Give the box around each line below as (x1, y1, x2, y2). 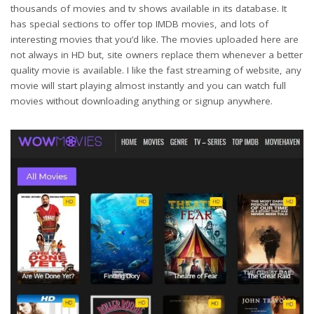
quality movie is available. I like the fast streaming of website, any (11, 63, 301, 76)
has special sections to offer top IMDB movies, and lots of (11, 17, 268, 30)
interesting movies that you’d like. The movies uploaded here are (11, 32, 299, 46)
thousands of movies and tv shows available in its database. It (11, 1, 287, 15)
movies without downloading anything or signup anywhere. (11, 94, 273, 107)
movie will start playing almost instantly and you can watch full (11, 78, 286, 92)
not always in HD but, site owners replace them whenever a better (11, 48, 303, 61)
